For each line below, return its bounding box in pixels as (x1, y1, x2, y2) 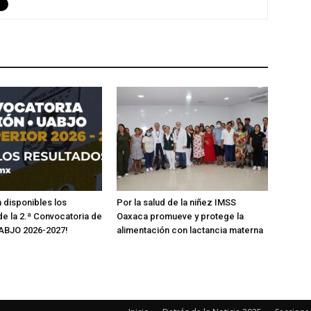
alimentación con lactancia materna (117, 224, 263, 235)
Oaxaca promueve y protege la (117, 210, 244, 221)
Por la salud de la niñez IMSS (117, 196, 236, 208)
